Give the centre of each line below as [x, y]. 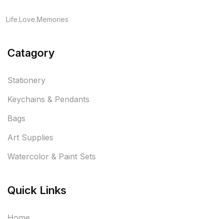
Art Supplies [30, 138]
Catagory [31, 53]
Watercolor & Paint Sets [52, 157]
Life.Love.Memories [37, 20]
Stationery [26, 80]
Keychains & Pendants [48, 99]
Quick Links [37, 190]
